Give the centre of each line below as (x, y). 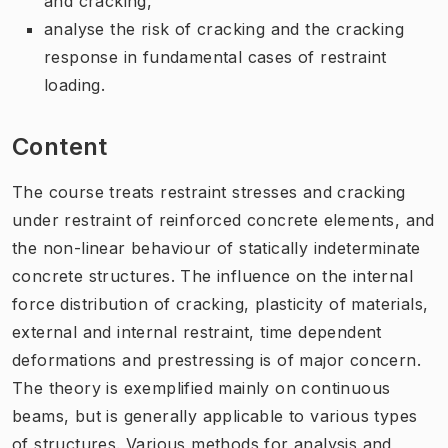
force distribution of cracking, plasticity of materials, (220, 303)
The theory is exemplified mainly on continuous (201, 387)
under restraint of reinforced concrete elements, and (223, 219)
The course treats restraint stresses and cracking (209, 191)
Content (60, 146)
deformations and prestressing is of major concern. (216, 359)
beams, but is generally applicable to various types (215, 415)
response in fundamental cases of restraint (215, 56)
